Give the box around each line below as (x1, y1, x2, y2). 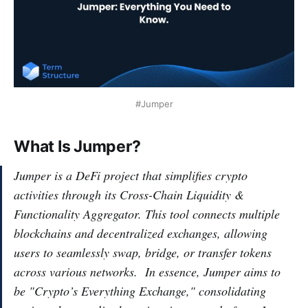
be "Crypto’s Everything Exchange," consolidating (14, 282, 266, 299)
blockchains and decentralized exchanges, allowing (14, 224, 267, 241)
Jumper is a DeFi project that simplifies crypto (14, 166, 247, 184)
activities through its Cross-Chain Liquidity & (14, 186, 244, 203)
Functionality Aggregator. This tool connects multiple (14, 205, 280, 222)
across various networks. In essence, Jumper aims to (14, 263, 280, 280)
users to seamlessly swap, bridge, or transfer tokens (14, 243, 272, 261)
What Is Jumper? (14, 136, 141, 156)
